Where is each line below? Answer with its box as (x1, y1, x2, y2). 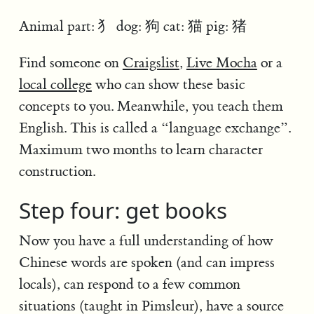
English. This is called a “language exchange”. (18, 119, 291, 137)
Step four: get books (18, 195, 227, 226)
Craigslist (122, 54, 179, 72)
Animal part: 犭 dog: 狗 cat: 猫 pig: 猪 (18, 18, 247, 36)
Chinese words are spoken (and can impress (18, 254, 275, 272)
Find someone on (18, 54, 123, 72)
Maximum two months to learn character (18, 141, 263, 159)
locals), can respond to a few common (18, 275, 240, 294)
